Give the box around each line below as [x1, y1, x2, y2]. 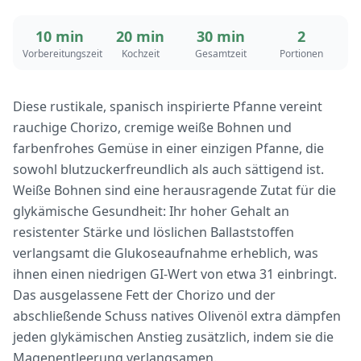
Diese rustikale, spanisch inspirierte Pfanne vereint [13, 98, 322, 115]
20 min [116, 27, 164, 46]
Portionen [280, 47, 323, 60]
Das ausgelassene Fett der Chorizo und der [13, 286, 276, 304]
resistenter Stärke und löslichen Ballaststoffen [13, 223, 294, 241]
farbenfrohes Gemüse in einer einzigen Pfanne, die [13, 139, 324, 157]
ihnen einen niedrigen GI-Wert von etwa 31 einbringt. [13, 265, 337, 283]
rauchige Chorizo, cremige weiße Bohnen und [13, 118, 292, 136]
